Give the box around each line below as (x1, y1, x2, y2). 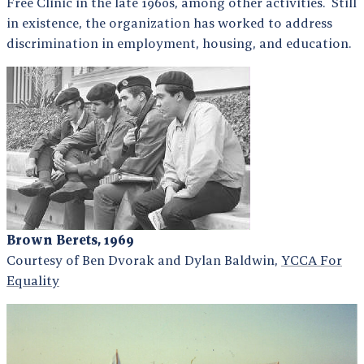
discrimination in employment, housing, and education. (6, 34, 354, 51)
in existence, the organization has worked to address (6, 14, 332, 31)
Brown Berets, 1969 (6, 231, 134, 248)
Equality (6, 271, 59, 288)
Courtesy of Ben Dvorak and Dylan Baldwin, (6, 251, 281, 268)
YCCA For (281, 251, 342, 268)
